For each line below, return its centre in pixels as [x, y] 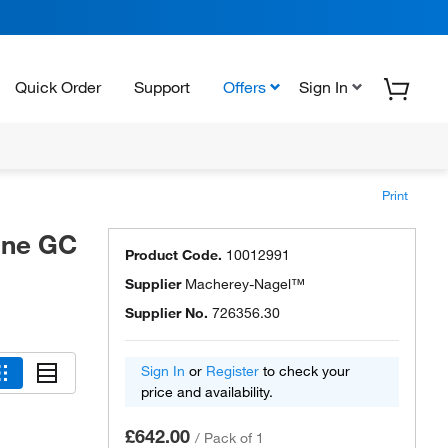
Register [232, 371]
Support [162, 86]
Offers [244, 86]
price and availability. [207, 392]
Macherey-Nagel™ [245, 284]
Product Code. [173, 255]
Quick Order [58, 86]
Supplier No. [166, 313]
